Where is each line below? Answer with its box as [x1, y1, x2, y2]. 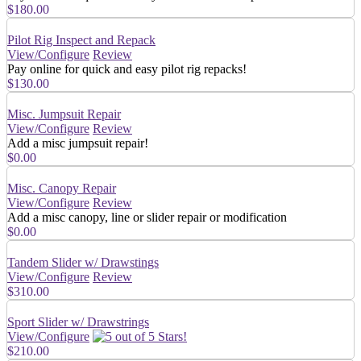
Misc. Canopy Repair [7, 180, 116, 195]
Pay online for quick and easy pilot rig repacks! [7, 61, 247, 76]
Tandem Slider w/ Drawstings [7, 255, 159, 269]
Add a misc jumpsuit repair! [7, 135, 148, 150]
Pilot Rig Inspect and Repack [7, 32, 156, 47]
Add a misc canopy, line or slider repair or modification [7, 210, 287, 224]
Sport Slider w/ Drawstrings [7, 314, 149, 329]
